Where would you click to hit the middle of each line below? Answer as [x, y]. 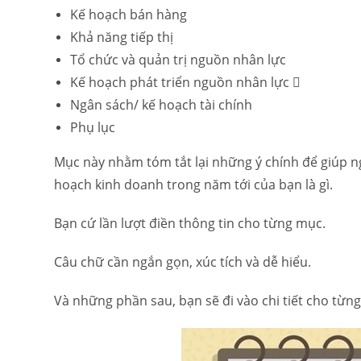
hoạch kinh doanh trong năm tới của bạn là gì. [194, 185]
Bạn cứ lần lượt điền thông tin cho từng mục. [190, 223]
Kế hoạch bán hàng [129, 15]
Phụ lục [93, 127]
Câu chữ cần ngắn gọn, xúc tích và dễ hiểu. [183, 262]
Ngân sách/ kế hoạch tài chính [162, 105]
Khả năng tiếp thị [122, 37]
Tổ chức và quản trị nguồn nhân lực [178, 60]
